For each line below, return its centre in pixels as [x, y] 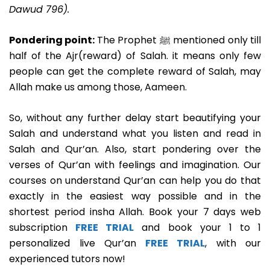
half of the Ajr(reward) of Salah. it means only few [135, 56]
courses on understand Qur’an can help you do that [135, 181]
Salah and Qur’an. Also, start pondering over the [135, 149]
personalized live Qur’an [73, 243]
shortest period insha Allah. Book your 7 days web [135, 212]
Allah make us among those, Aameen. [98, 87]
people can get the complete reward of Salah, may [135, 72]
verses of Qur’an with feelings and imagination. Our [135, 165]
